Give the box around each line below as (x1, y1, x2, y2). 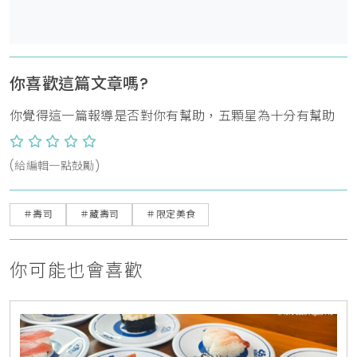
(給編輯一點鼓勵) (10, 157, 100, 174)
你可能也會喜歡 (10, 257, 143, 283)
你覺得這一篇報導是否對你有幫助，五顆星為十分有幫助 (10, 106, 335, 125)
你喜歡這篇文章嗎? (10, 72, 149, 95)
